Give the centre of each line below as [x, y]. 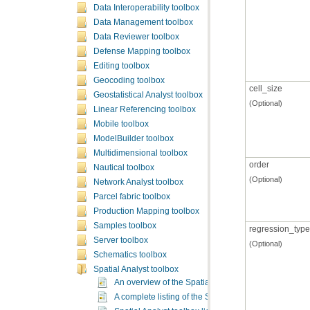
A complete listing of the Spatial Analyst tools [197, 297]
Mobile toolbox [121, 124]
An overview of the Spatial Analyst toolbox [192, 282]
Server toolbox [121, 240]
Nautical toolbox [124, 167]
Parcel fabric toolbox [132, 197]
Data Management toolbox [143, 22]
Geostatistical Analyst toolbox [148, 95]
